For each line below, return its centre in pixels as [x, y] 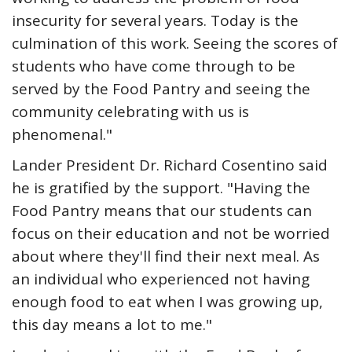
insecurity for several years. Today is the [155, 20]
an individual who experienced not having [161, 279]
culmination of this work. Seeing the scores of [175, 43]
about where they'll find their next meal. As [166, 256]
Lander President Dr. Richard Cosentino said [170, 165]
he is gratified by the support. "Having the [161, 188]
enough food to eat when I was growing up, [167, 302]
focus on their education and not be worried [171, 233]
